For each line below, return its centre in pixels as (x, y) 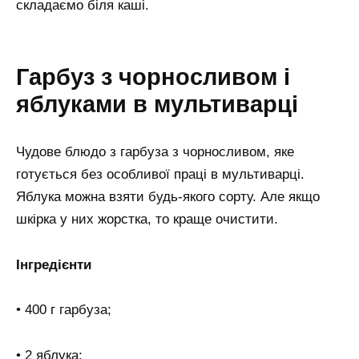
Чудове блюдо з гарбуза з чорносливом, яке (155, 151)
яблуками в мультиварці (157, 104)
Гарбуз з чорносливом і (153, 77)
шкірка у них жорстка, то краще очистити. (147, 219)
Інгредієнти (54, 264)
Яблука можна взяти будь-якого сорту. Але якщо (168, 196)
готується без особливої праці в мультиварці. (160, 174)
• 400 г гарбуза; (64, 310)
